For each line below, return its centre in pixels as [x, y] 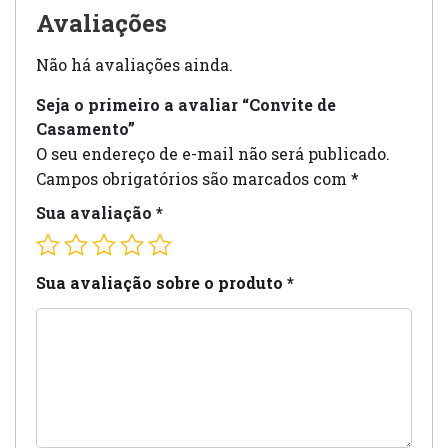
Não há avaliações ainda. [134, 65]
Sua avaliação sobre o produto [161, 283]
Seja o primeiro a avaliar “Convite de [186, 105]
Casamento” [85, 129]
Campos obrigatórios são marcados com [193, 179]
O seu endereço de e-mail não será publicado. [213, 154]
